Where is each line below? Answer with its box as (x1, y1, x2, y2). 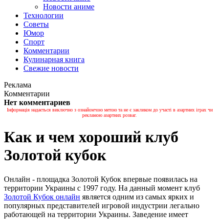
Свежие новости (23, 64, 79, 72)
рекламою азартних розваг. (82, 112, 137, 118)
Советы (23, 20, 49, 28)
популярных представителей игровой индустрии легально (4, 201, 199, 210)
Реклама (4, 81, 31, 89)
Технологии (23, 11, 64, 20)
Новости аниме (43, 2, 94, 11)
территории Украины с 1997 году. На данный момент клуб (4, 183, 200, 192)
